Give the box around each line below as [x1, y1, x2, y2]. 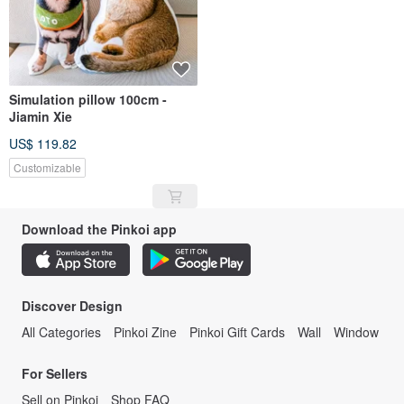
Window [334, 322, 379, 341]
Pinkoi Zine [114, 322, 177, 341]
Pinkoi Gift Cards [189, 322, 285, 341]
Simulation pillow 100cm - [9, 89, 167, 108]
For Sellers [22, 363, 87, 382]
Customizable [14, 159, 81, 175]
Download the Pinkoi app [22, 219, 177, 238]
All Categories [22, 322, 101, 341]
